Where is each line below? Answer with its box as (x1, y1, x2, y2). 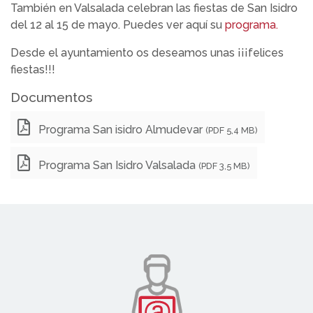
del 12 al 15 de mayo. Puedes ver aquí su (10, 17, 225, 31)
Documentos (10, 89, 92, 105)
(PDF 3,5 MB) (198, 160, 250, 171)
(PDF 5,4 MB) (205, 124, 258, 136)
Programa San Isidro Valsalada (38, 158, 196, 172)
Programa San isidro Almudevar (38, 122, 203, 136)
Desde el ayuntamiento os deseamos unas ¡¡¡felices (10, 45, 284, 59)
